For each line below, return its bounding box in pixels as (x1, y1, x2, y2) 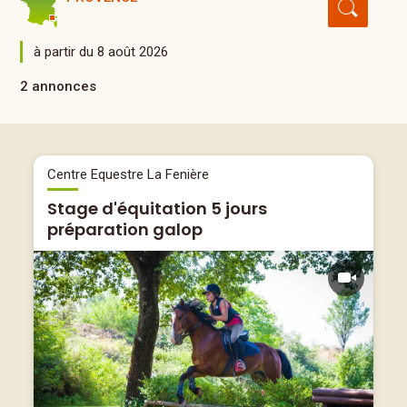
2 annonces (20, 78, 97, 94)
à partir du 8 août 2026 (34, 44, 169, 60)
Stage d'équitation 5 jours (47, 197, 267, 220)
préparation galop (47, 218, 203, 241)
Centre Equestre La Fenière (47, 166, 209, 183)
